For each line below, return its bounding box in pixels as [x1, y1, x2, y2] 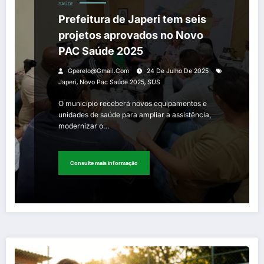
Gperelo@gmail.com [68, 67, 129, 75]
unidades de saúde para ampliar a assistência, [58, 110, 211, 120]
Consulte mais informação [70, 159, 138, 166]
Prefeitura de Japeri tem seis [58, 13, 206, 26]
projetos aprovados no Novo [58, 29, 203, 42]
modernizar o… [58, 121, 109, 131]
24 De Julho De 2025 [147, 67, 209, 75]
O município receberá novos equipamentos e [58, 99, 207, 108]
